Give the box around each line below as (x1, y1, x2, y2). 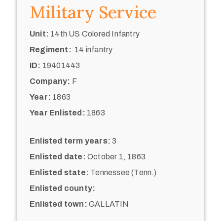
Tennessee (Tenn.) (89, 168, 157, 177)
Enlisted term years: (30, 137, 110, 146)
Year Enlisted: (30, 109, 85, 117)
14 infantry (71, 45, 113, 54)
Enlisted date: (30, 152, 86, 161)
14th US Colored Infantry (49, 30, 140, 38)
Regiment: (30, 45, 72, 54)
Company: (30, 77, 71, 86)
